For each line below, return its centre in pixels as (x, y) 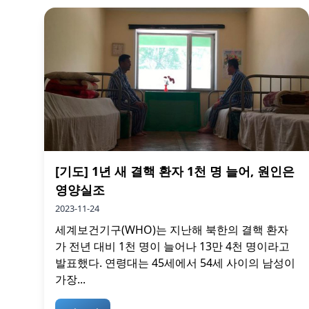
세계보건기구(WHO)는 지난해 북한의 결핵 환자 (172, 229)
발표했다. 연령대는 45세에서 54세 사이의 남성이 (175, 262)
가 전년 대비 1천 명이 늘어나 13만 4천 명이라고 (172, 246)
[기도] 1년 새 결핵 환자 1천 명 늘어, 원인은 (175, 171)
